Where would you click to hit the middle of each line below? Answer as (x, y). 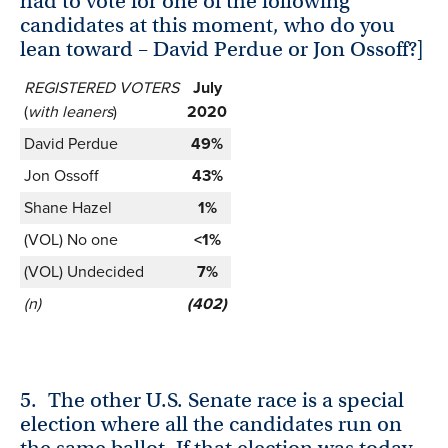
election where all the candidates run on (211, 423)
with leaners (70, 112)
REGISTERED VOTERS (101, 88)
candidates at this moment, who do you (207, 25)
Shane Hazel (68, 208)
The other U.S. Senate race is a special (226, 399)
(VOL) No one (71, 240)
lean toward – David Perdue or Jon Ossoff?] (222, 49)
